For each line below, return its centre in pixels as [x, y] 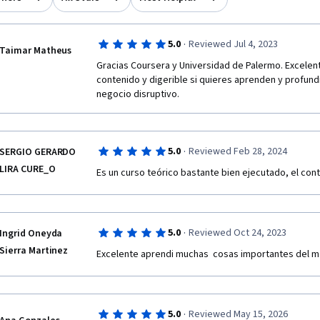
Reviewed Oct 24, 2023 [237, 233]
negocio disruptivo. [138, 94]
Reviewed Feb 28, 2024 [237, 151]
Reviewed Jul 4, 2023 [233, 44]
